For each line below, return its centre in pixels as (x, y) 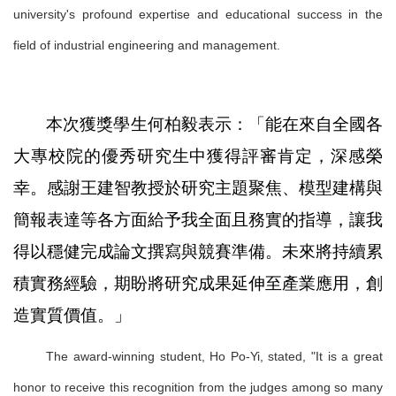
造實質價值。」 (72, 315)
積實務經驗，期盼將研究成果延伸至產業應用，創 (198, 283)
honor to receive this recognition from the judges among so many (198, 387)
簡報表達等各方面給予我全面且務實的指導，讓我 (198, 220)
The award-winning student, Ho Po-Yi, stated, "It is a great (214, 356)
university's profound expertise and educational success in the (198, 14)
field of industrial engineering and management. (147, 45)
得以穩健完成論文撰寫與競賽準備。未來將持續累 (198, 251)
